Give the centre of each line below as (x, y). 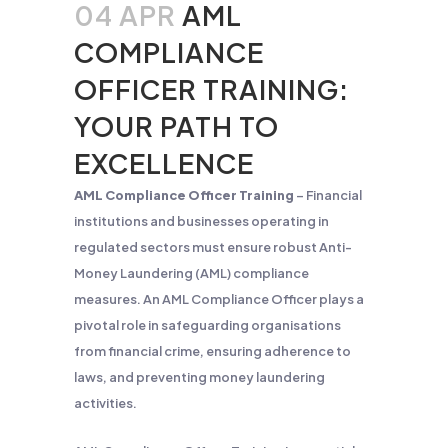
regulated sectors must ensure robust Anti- (213, 247)
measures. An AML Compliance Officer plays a (219, 299)
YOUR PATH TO (176, 126)
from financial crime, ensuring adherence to (212, 351)
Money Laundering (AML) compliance (191, 273)
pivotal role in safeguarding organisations (207, 325)
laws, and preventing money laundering (199, 377)
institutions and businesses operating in (201, 221)
